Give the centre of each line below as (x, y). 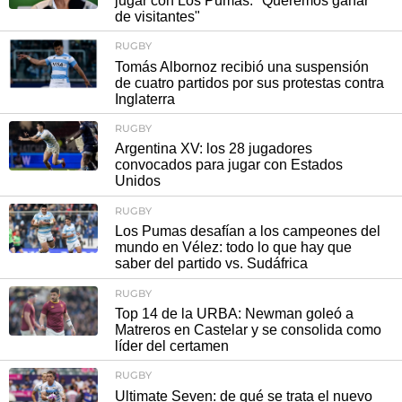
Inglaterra (145, 99)
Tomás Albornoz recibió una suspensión (242, 66)
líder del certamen (172, 345)
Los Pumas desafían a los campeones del (248, 232)
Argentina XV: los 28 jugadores (214, 149)
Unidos (138, 181)
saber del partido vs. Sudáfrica (211, 264)
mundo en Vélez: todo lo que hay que (233, 248)
